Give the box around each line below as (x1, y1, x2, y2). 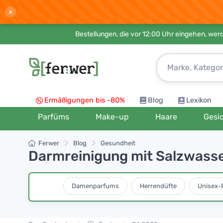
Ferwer (38, 139, 59, 147)
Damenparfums (72, 182, 119, 190)
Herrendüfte (140, 182, 177, 190)
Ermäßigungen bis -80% (44, 96, 125, 105)
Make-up (95, 112, 129, 121)
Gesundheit (101, 139, 135, 147)
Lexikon (186, 96, 212, 105)
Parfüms (37, 112, 69, 121)
